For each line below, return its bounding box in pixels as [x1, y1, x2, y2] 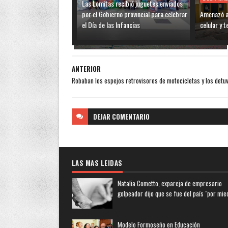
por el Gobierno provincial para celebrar [81, 8, 187, 19]
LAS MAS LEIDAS [71, 157, 123, 168]
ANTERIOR [71, 63, 101, 74]
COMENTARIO [111, 111, 150, 122]
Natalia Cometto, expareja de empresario [117, 178, 222, 188]
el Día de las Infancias [81, 19, 140, 30]
